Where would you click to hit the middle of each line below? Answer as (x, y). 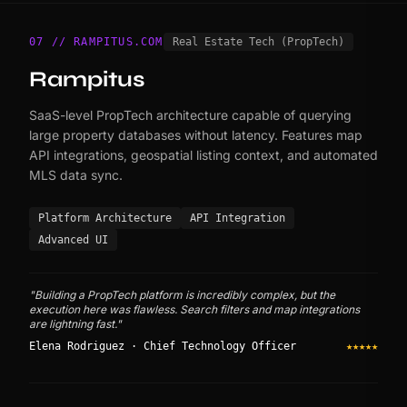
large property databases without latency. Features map (196, 135)
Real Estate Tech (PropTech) (258, 42)
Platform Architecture (105, 218)
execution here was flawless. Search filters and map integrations (194, 310)
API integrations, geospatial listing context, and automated (203, 155)
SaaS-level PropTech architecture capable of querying (190, 115)
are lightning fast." (75, 324)
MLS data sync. (76, 175)
